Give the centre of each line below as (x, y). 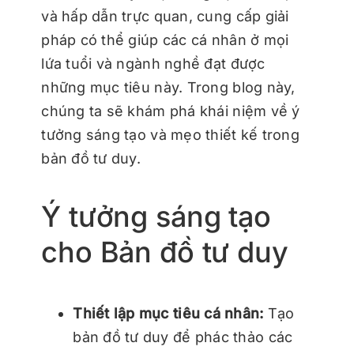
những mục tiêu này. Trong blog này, (168, 87)
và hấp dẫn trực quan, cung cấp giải (165, 16)
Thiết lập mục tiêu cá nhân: (170, 313)
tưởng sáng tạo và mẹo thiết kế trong (170, 134)
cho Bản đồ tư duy (165, 252)
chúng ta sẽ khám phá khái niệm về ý (171, 111)
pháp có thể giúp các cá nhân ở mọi (165, 40)
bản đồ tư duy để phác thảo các (183, 337)
